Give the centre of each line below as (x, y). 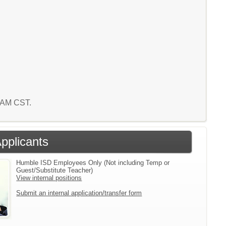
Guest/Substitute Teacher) (55, 170)
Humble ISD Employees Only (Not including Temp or (93, 163)
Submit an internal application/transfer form (79, 193)
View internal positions (49, 178)
